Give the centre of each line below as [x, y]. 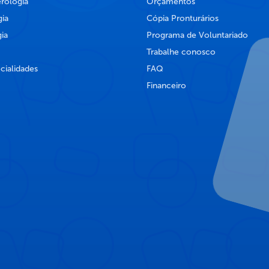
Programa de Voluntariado [197, 35]
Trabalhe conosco [181, 52]
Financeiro [166, 85]
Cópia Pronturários [183, 18]
